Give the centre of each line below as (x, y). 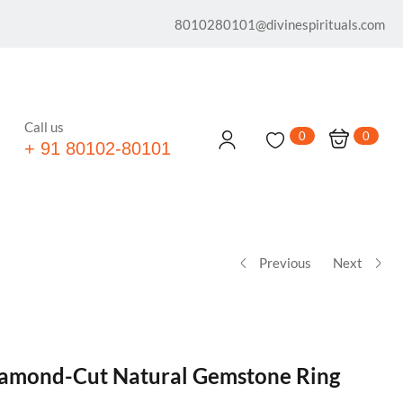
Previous (285, 262)
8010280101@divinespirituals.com (279, 24)
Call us (45, 126)
